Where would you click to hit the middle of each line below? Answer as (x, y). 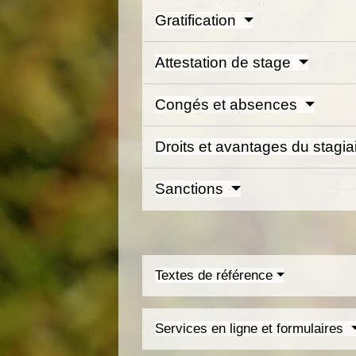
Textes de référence (214, 276)
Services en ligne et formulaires (252, 329)
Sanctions (192, 189)
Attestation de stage (225, 63)
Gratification (198, 21)
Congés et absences (228, 105)
